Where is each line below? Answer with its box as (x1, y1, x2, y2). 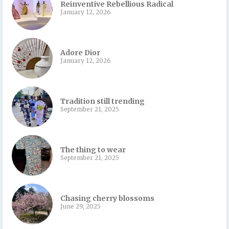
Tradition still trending (60, 96, 145, 106)
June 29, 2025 (60, 202, 101, 210)
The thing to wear (60, 145, 126, 154)
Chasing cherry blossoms (60, 193, 154, 203)
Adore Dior (60, 48, 100, 57)
